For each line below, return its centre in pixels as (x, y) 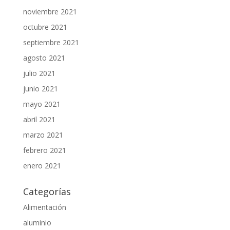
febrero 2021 (44, 150)
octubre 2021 (45, 27)
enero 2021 (42, 165)
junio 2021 (40, 88)
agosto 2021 (44, 57)
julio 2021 (39, 73)
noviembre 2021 (50, 11)
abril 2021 (39, 119)
